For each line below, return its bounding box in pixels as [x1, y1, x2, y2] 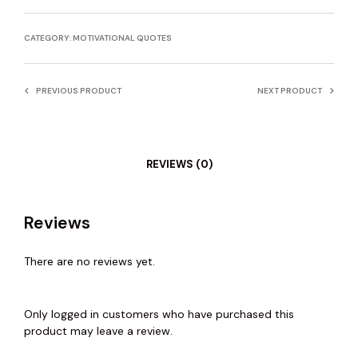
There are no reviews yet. [24, 253, 155, 268]
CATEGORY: [24, 32, 73, 43]
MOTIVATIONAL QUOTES [73, 32, 172, 43]
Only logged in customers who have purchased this [24, 306, 294, 321]
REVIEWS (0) [145, 157, 213, 172]
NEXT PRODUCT [257, 85, 322, 96]
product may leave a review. [24, 323, 173, 338]
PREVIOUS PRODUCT [36, 85, 121, 96]
